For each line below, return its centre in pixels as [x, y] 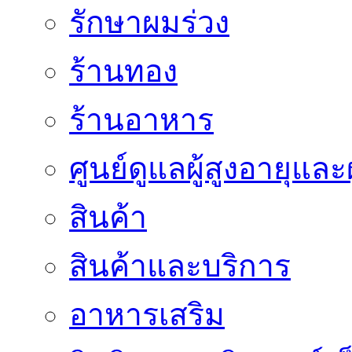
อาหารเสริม [147, 315]
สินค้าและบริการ [180, 266]
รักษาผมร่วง [149, 23]
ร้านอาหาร [141, 120]
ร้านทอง [123, 71]
